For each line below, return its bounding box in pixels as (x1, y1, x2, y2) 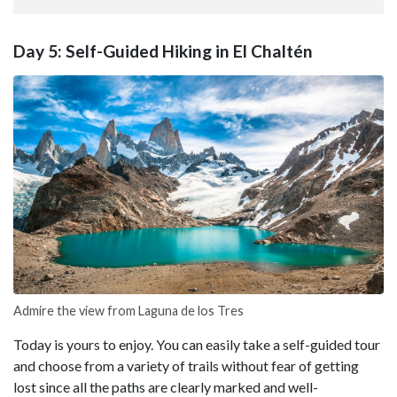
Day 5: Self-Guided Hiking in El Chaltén (13, 40, 313, 61)
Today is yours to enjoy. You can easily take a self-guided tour (13, 335, 380, 353)
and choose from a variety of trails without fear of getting (13, 356, 359, 374)
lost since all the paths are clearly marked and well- (13, 378, 318, 395)
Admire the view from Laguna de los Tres (13, 302, 244, 318)
